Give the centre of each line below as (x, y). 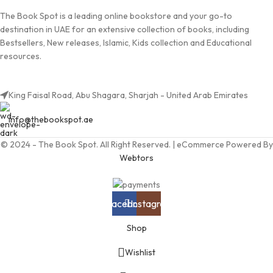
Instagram (152, 203)
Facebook (127, 203)
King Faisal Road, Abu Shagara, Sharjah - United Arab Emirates (128, 95)
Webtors (136, 158)
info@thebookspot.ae (51, 120)
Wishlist (140, 252)
